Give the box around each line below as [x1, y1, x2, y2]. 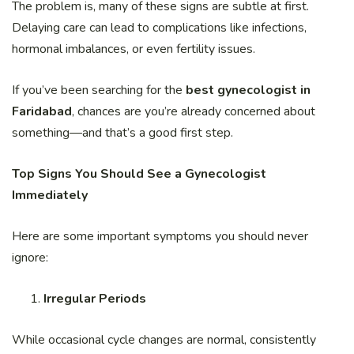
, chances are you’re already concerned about [72, 103, 315, 121]
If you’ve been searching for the [12, 81, 186, 100]
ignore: [12, 249, 48, 267]
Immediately [12, 186, 88, 205]
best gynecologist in [186, 81, 311, 100]
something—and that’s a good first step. [12, 124, 233, 142]
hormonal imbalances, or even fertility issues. [12, 40, 255, 58]
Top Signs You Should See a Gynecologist [12, 165, 266, 183]
